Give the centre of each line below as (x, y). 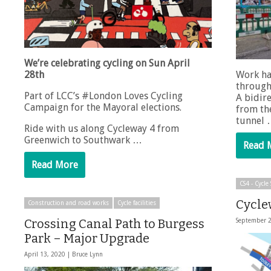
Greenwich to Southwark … (83, 140)
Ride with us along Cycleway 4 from (102, 129)
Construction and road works (68, 203)
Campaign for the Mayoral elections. (103, 108)
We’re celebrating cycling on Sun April (107, 64)
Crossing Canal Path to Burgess (114, 224)
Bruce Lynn (87, 255)
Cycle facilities (137, 203)
